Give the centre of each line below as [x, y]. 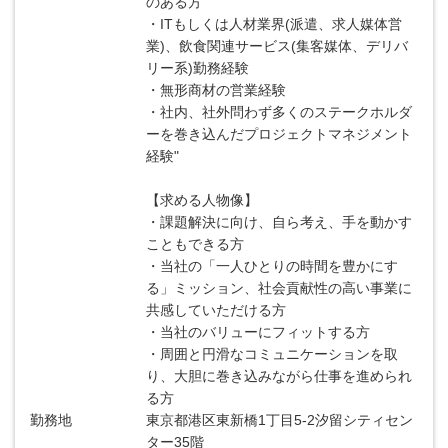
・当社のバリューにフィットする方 [258, 332]
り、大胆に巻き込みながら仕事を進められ [279, 376]
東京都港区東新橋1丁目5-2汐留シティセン [280, 420]
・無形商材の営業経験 [216, 90]
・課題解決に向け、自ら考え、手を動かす [279, 222]
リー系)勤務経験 [198, 68]
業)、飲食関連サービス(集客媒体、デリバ [277, 46]
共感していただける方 [216, 310]
